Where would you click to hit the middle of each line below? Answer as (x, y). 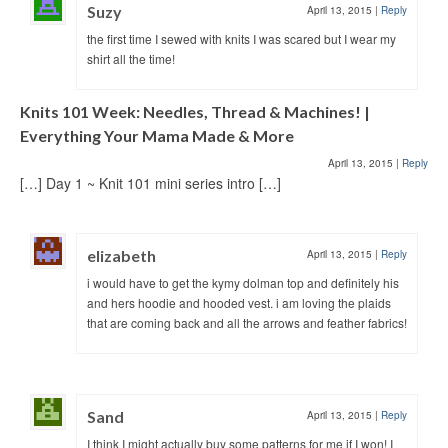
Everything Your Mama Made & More (157, 135)
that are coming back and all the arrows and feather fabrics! (247, 322)
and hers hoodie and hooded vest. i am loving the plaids (239, 302)
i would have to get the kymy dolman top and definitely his (243, 282)
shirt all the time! (131, 58)
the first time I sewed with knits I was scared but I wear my (241, 38)
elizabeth (121, 255)
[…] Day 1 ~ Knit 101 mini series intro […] (150, 182)
